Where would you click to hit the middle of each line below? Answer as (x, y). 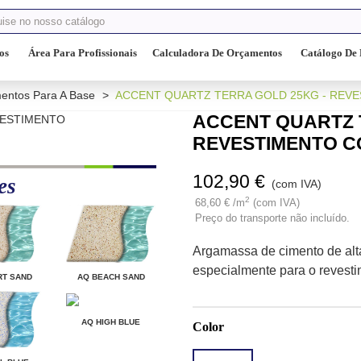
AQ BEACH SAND (111, 276)
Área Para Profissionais (83, 53)
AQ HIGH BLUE (111, 322)
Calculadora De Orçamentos (217, 53)
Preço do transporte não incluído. (272, 218)
